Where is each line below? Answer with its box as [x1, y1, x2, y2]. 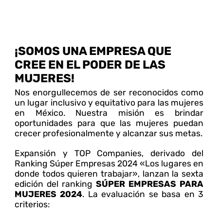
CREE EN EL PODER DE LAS [15, 58, 165, 72]
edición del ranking [15, 179, 96, 189]
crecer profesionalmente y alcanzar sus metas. [15, 128, 202, 139]
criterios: [15, 200, 50, 210]
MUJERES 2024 [15, 189, 83, 200]
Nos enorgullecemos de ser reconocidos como [15, 88, 203, 98]
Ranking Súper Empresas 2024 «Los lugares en [15, 159, 203, 169]
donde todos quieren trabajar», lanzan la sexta [15, 169, 203, 179]
